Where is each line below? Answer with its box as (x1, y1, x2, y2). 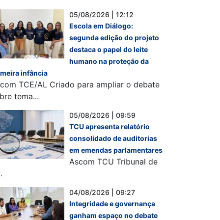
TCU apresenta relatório (69, 122, 150, 131)
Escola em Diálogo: (69, 22, 133, 30)
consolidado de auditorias (69, 134, 157, 142)
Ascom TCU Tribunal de (69, 157, 158, 166)
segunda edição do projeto (69, 33, 159, 42)
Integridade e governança (69, 199, 155, 208)
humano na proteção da (69, 57, 149, 65)
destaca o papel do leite (69, 45, 148, 54)
